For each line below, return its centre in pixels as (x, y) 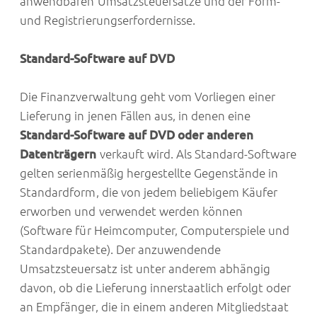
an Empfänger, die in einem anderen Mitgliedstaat (155, 307)
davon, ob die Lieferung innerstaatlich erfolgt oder (156, 288)
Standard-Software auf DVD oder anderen (137, 135)
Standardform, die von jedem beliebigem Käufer (149, 192)
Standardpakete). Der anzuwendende (120, 250)
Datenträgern (58, 154)
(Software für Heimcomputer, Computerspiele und (155, 231)
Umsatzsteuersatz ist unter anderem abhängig (145, 269)
